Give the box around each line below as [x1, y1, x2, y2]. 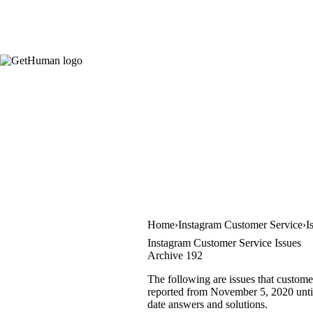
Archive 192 [147, 249, 203, 261]
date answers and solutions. [147, 298, 268, 310]
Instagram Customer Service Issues [147, 236, 301, 249]
